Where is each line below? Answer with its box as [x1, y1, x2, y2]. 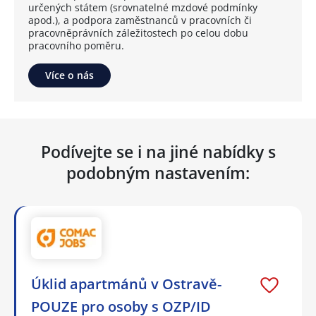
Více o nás [45, 68, 94, 83]
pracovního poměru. [28, 39, 124, 53]
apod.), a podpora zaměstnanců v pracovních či [28, 13, 252, 28]
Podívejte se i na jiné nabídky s [40, 140, 276, 164]
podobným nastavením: [66, 162, 250, 185]
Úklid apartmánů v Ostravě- [31, 274, 221, 293]
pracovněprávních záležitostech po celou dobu [28, 26, 248, 40]
